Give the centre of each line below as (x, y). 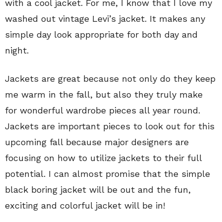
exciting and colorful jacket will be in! (85, 206)
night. (17, 51)
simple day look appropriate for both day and (101, 35)
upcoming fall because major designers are (97, 142)
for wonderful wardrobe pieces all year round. (103, 111)
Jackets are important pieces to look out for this (110, 126)
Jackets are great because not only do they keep (110, 79)
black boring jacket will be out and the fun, (98, 190)
